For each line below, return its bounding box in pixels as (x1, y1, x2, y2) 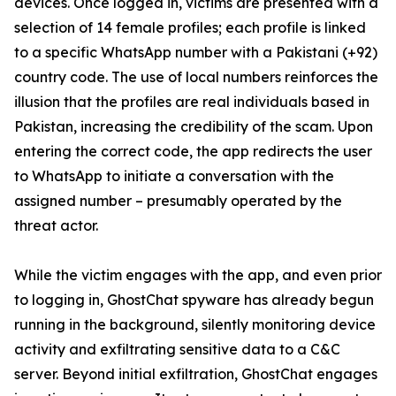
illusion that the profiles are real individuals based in (14, 93, 369, 110)
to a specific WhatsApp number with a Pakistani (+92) (14, 43, 377, 61)
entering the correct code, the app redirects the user (14, 142, 372, 160)
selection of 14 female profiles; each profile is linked (14, 19, 366, 36)
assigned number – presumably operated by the (14, 192, 342, 209)
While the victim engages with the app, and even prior (14, 266, 382, 284)
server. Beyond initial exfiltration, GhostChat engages (14, 365, 377, 383)
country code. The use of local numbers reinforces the (14, 68, 378, 86)
